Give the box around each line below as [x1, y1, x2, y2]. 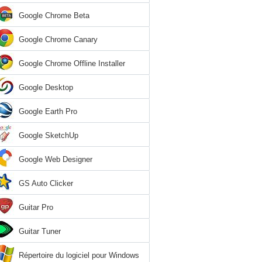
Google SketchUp [19, 131, 78, 140]
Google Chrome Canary [19, 35, 98, 44]
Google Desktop [19, 83, 73, 92]
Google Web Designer [19, 155, 92, 164]
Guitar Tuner [19, 227, 61, 236]
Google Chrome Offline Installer [19, 59, 125, 68]
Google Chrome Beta [19, 11, 89, 20]
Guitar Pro [19, 203, 53, 212]
